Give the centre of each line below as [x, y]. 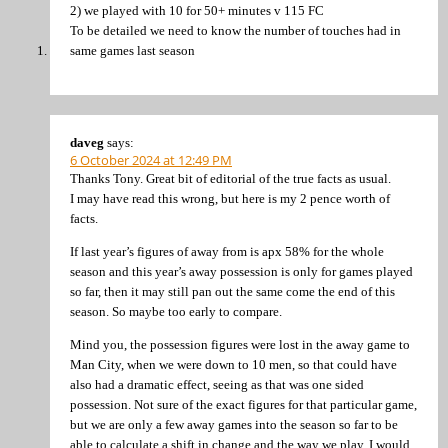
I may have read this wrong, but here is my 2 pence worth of [230, 198]
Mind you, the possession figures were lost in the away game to [240, 345]
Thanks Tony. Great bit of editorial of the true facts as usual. [230, 178]
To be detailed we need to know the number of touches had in [235, 31]
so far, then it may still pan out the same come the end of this [232, 291]
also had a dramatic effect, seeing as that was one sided [217, 385]
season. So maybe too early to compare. [176, 311]
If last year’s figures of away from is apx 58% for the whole [227, 251]
